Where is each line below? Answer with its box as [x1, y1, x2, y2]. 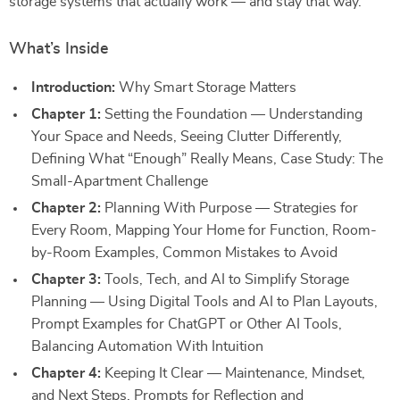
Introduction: [31, 80, 115, 95]
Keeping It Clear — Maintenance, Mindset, [101, 366, 365, 380]
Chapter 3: [31, 272, 101, 287]
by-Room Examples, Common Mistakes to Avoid [31, 246, 337, 260]
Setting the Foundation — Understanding [101, 107, 362, 121]
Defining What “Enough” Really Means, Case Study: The [31, 152, 383, 166]
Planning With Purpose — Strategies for [101, 201, 358, 215]
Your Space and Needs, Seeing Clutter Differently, [31, 129, 342, 144]
